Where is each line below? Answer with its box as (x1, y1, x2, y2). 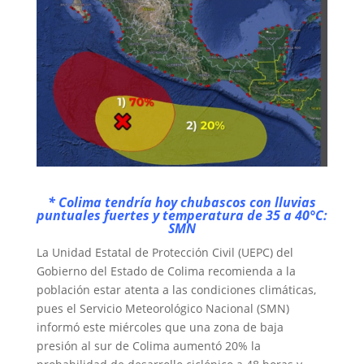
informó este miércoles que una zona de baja (36, 318, 284, 335)
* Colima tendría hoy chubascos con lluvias (47, 193, 316, 211)
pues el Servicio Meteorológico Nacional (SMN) (36, 300, 289, 316)
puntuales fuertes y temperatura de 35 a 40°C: (36, 206, 327, 224)
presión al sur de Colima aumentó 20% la (36, 337, 261, 353)
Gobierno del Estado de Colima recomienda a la (36, 262, 296, 279)
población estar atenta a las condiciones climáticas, (36, 281, 316, 297)
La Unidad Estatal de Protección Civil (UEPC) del (36, 244, 293, 260)
